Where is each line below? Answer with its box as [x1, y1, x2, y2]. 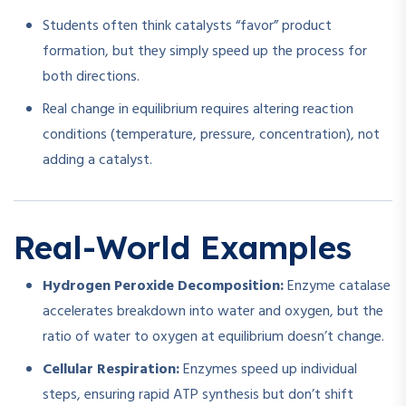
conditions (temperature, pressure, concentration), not [43, 123, 380, 148]
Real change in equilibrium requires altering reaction [43, 98, 353, 122]
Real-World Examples [14, 227, 352, 268]
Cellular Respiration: [43, 358, 179, 382]
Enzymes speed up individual [179, 358, 357, 382]
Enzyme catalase [284, 275, 391, 299]
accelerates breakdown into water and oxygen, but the [43, 300, 383, 324]
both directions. [43, 65, 140, 90]
